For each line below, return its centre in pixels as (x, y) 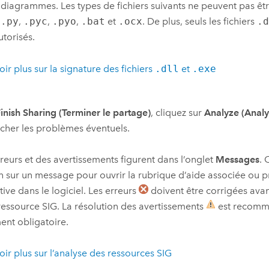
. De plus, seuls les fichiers (200, 22)
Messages (238, 160)
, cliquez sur (178, 112)
